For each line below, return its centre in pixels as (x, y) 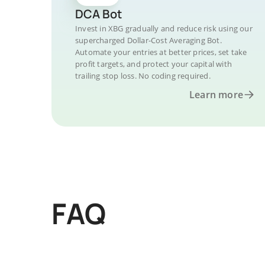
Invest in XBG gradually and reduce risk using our (164, 28)
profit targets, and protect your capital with (153, 64)
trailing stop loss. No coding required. (143, 76)
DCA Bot (98, 14)
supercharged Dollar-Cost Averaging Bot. (148, 40)
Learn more (216, 95)
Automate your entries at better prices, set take (161, 52)
